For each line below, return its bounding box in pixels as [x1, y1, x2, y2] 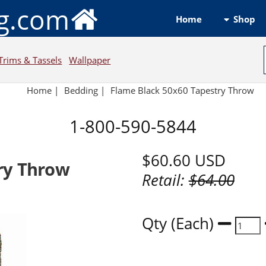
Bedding [64, 84, 99, 97]
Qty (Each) [141, 213, 218, 235]
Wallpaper [69, 53, 111, 66]
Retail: [141, 169, 189, 191]
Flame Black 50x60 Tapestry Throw [110, 84, 256, 97]
